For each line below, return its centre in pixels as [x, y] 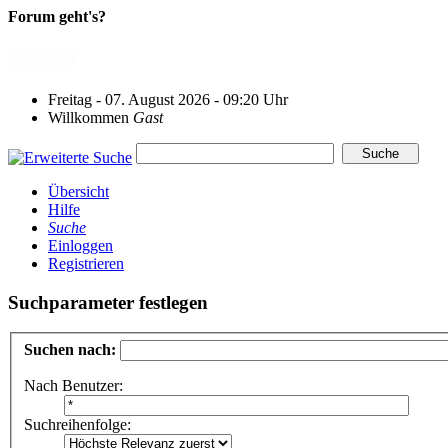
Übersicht [78, 191]
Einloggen [80, 245]
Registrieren [86, 263]
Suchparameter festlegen [108, 302]
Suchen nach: [70, 349]
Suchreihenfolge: [77, 424]
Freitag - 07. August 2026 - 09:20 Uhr [168, 99]
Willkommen [90, 117]
